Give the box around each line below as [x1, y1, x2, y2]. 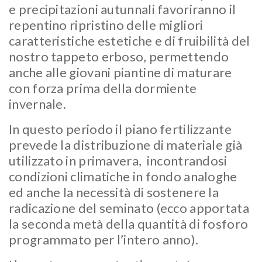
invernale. [9, 95, 67, 112]
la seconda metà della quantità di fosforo [9, 215, 249, 232]
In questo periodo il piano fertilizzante [9, 120, 232, 137]
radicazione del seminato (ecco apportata [9, 199, 249, 216]
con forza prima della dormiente [9, 80, 197, 96]
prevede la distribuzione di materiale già [9, 136, 243, 153]
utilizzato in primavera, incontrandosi [9, 152, 227, 168]
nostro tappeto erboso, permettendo [9, 48, 229, 64]
